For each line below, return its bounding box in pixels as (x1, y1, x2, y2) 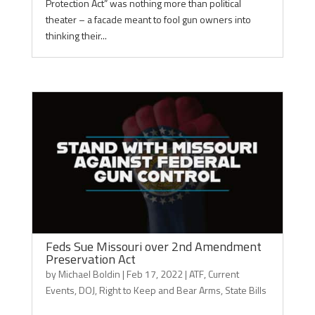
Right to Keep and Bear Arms (98, 283, 221, 297)
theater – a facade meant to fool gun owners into (45, 12, 251, 27)
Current (207, 266, 239, 281)
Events (45, 283, 75, 297)
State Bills (224, 283, 266, 297)
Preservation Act (45, 250, 136, 269)
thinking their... (45, 28, 107, 43)
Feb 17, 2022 (126, 266, 183, 281)
